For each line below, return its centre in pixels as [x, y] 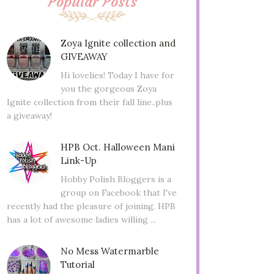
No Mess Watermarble [109, 251]
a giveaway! [29, 115]
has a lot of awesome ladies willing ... [81, 219]
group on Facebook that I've [118, 192]
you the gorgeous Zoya [108, 88]
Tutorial [77, 264]
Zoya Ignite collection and [118, 43]
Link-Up [78, 160]
